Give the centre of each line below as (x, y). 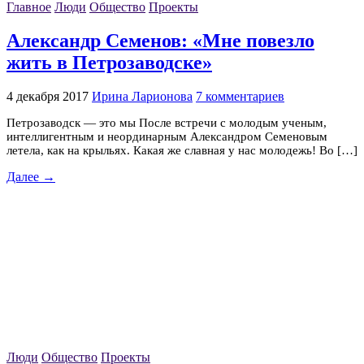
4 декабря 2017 (48, 96)
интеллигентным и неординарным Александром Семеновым (167, 136)
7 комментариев (240, 96)
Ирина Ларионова (142, 96)
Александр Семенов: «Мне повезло (160, 40)
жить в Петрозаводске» (109, 62)
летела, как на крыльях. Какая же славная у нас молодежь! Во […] (182, 150)
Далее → (31, 176)
